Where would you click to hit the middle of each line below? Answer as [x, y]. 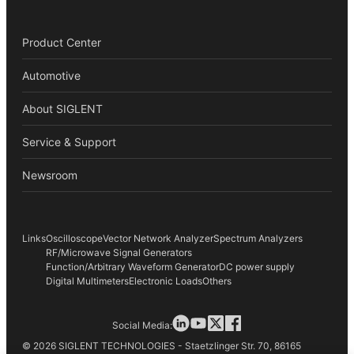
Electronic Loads [166, 281]
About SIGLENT [62, 108]
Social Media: [142, 325]
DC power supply [257, 266]
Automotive [51, 75]
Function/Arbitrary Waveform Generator [132, 266]
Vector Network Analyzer [158, 238]
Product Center [62, 42]
